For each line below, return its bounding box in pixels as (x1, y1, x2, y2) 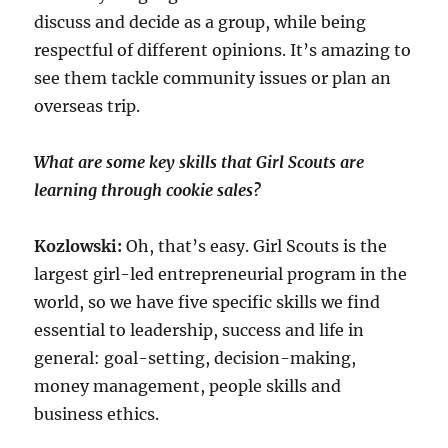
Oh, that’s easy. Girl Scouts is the (122, 235, 388, 256)
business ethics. (34, 403, 160, 424)
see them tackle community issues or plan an (34, 67, 392, 88)
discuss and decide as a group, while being (34, 11, 367, 32)
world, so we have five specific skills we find (34, 291, 381, 312)
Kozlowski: (34, 235, 123, 256)
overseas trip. (34, 95, 141, 116)
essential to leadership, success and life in (34, 319, 365, 340)
